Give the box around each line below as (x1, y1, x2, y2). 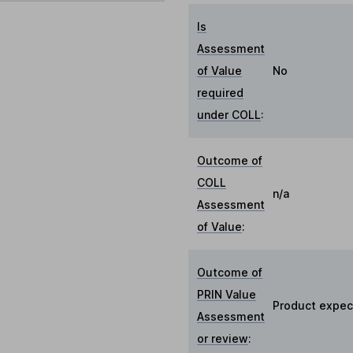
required (197, 86, 244, 99)
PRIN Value (197, 288, 257, 301)
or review (197, 332, 249, 345)
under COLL (197, 108, 262, 121)
